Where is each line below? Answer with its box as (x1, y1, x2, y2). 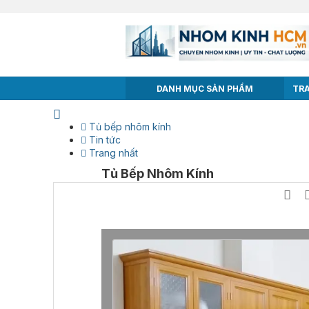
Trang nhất (86, 147, 138, 159)
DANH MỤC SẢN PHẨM (157, 83, 253, 94)
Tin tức (86, 134, 121, 146)
